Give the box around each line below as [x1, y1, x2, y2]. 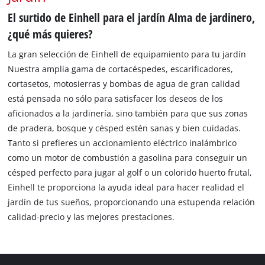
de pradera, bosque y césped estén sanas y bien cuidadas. [8, 122, 241, 134]
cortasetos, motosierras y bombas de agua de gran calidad [8, 78, 241, 90]
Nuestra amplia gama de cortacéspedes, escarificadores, [8, 63, 234, 75]
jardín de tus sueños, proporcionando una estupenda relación [8, 196, 256, 208]
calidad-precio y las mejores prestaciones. [8, 211, 175, 223]
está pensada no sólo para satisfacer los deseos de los [8, 93, 224, 105]
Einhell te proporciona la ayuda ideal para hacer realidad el [8, 182, 245, 193]
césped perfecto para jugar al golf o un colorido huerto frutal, [8, 167, 253, 179]
